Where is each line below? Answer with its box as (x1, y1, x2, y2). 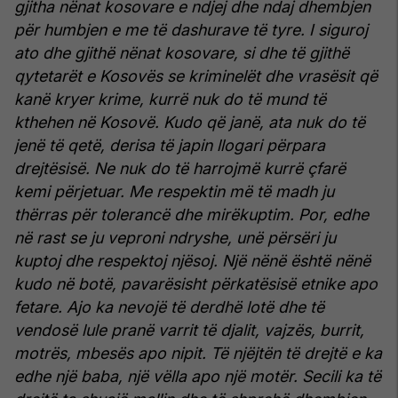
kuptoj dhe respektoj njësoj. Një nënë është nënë (14, 251, 370, 271)
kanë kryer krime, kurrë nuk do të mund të (14, 90, 326, 109)
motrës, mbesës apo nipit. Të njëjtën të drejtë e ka (14, 344, 382, 363)
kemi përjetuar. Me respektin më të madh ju (14, 182, 334, 202)
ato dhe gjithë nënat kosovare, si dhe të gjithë (14, 44, 349, 63)
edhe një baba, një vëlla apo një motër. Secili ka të (14, 367, 381, 386)
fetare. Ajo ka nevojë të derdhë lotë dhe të (14, 298, 324, 317)
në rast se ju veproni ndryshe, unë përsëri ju (14, 228, 336, 248)
